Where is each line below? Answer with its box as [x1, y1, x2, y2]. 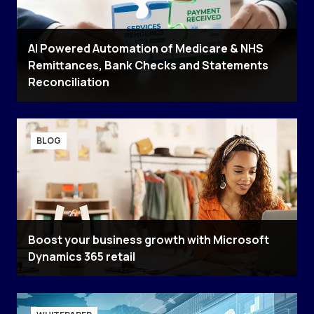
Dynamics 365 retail [28, 249, 135, 265]
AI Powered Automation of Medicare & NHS [28, 41, 264, 57]
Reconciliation [28, 74, 109, 90]
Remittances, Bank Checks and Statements [28, 57, 268, 74]
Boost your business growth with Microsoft [28, 232, 269, 248]
